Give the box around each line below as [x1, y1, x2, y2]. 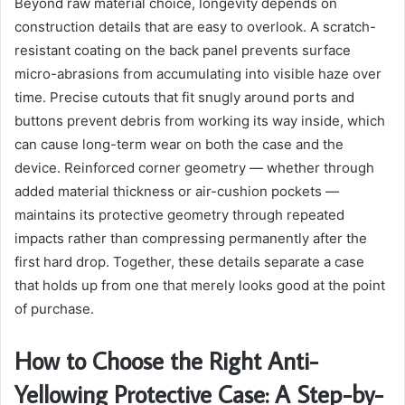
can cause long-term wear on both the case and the [14, 135, 344, 153]
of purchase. [14, 299, 94, 317]
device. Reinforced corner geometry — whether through [14, 158, 374, 176]
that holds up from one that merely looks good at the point [14, 276, 385, 294]
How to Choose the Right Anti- [14, 344, 318, 376]
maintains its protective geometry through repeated [14, 205, 344, 223]
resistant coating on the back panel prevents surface [14, 41, 351, 59]
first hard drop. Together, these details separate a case [14, 252, 364, 270]
